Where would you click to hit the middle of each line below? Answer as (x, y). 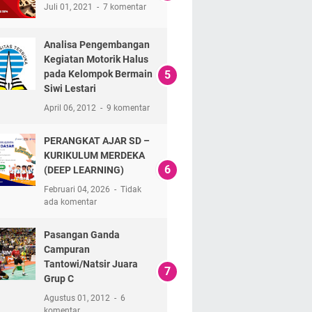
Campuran (67, 249)
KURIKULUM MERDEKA (94, 155)
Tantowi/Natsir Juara (91, 264)
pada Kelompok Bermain (98, 73)
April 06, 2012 (71, 108)
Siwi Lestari (70, 88)
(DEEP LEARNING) (84, 170)
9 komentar (128, 108)
